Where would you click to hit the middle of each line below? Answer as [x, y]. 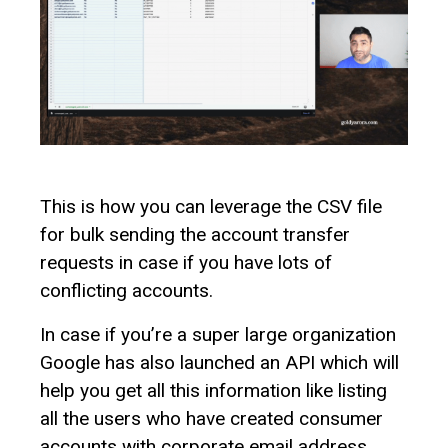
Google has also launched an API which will [219, 362]
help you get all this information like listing [213, 390]
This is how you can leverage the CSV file [211, 206]
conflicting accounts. [126, 290]
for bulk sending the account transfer [195, 234]
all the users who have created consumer [211, 418]
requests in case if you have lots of [186, 262]
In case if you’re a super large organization [218, 334]
